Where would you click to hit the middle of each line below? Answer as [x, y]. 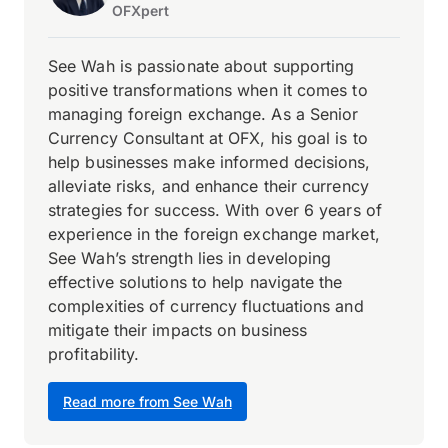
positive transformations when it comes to [208, 90]
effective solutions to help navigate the [195, 282]
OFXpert [141, 10]
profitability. [94, 354]
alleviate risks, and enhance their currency [208, 186]
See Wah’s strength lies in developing [190, 258]
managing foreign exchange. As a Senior [203, 114]
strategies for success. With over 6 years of [215, 210]
